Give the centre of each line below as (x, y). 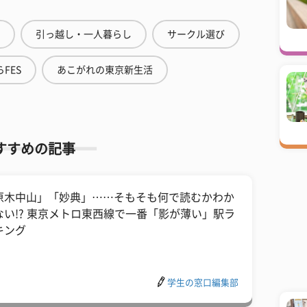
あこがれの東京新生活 (105, 70)
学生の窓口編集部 (203, 283)
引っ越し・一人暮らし (84, 34)
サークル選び (196, 34)
